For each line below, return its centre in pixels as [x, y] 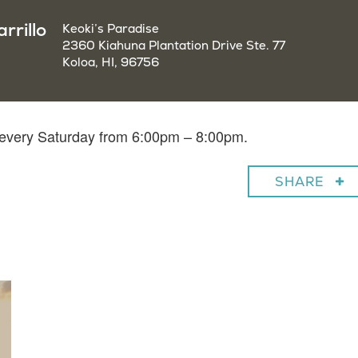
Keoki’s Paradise [110, 29]
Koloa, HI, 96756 [110, 63]
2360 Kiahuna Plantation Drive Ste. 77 [173, 46]
